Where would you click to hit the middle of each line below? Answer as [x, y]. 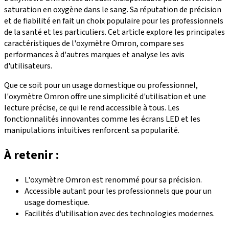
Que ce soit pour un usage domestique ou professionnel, [101, 85]
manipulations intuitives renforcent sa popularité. [92, 130]
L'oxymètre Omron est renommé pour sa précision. [113, 180]
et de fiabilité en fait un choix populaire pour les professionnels [114, 21]
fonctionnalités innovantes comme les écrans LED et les [102, 119]
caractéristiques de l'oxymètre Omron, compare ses [94, 43]
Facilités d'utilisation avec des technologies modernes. [120, 213]
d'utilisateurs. [28, 66]
